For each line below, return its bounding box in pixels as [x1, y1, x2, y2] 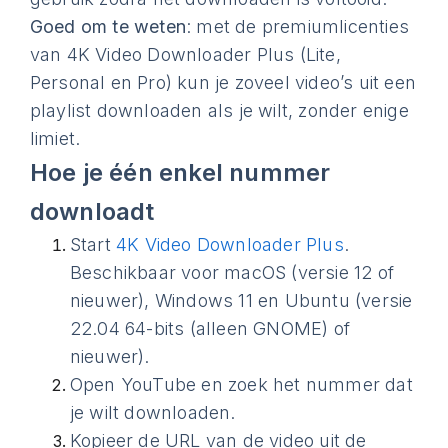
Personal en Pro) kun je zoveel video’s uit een [29, 72, 417, 93]
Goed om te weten [29, 16, 187, 37]
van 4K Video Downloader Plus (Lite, [29, 44, 341, 65]
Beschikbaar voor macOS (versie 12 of [69, 262, 395, 283]
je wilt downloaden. [69, 402, 236, 423]
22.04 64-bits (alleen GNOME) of [69, 318, 351, 339]
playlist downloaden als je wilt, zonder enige [29, 100, 409, 121]
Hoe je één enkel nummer [29, 158, 331, 187]
